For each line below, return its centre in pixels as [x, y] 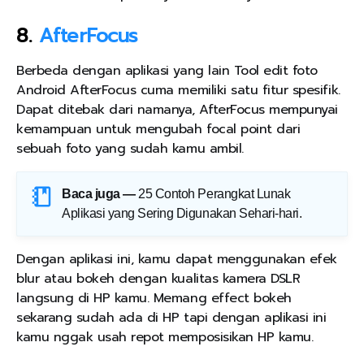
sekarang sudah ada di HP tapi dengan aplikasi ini [171, 318]
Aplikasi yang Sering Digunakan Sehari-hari [180, 214]
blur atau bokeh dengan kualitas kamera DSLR [158, 279]
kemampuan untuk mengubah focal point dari [158, 130]
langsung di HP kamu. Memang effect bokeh [154, 299]
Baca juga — [99, 194]
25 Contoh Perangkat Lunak [214, 194]
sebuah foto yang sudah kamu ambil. [130, 149]
